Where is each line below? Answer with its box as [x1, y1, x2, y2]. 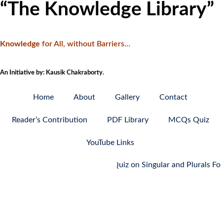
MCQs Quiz [168, 115, 209, 124]
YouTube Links [86, 138, 135, 147]
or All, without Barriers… [44, 40, 130, 48]
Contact [159, 93, 188, 101]
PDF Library [107, 115, 148, 124]
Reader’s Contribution [11, 115, 87, 124]
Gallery [115, 93, 140, 101]
